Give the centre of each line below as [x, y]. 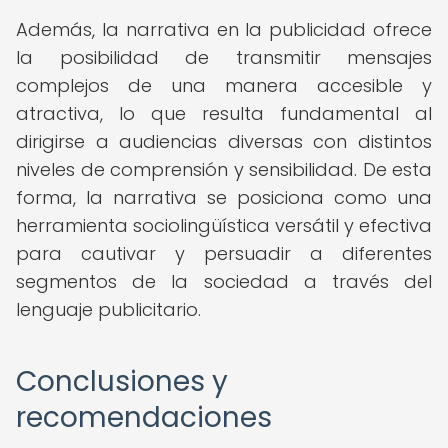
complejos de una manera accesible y [224, 85]
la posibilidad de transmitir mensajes [224, 57]
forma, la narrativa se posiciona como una [224, 197]
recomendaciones [144, 417]
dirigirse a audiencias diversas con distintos [224, 141]
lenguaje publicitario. [108, 309]
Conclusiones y [122, 381]
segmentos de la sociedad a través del [224, 281]
